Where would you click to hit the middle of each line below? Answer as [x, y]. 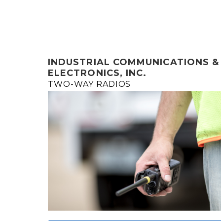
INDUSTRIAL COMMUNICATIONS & [134, 62]
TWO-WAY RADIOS [90, 84]
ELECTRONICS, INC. [97, 73]
